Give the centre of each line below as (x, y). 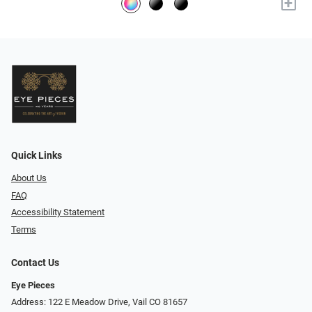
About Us (29, 178)
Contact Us (35, 263)
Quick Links (37, 156)
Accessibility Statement (58, 212)
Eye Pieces (33, 285)
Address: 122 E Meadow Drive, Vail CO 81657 (99, 302)
